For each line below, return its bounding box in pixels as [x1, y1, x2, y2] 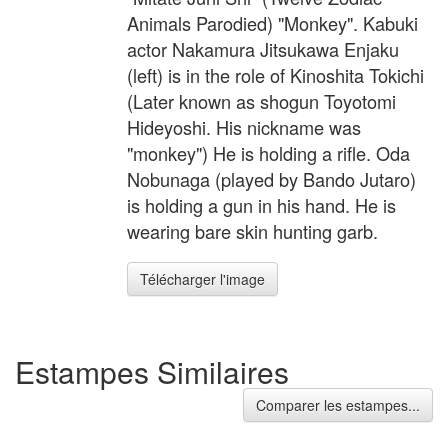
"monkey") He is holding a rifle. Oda [127, 140, 410, 167]
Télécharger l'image [140, 269, 265, 290]
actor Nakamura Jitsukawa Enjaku [127, 36, 399, 63]
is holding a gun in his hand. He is [127, 192, 396, 219]
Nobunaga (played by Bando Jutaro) [127, 166, 416, 193]
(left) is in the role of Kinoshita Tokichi [127, 62, 424, 89]
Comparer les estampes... [256, 394, 420, 415]
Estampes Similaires [15, 349, 289, 393]
